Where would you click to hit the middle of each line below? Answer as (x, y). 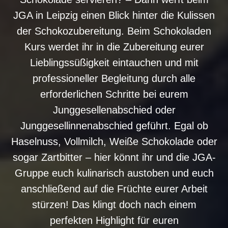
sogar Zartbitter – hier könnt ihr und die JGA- (114, 157)
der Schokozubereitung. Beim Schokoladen (114, 31)
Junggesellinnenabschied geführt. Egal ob (114, 125)
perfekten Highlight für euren (114, 220)
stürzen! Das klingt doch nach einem (114, 204)
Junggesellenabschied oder (114, 110)
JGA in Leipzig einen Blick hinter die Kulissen (114, 15)
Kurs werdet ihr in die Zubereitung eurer (114, 47)
